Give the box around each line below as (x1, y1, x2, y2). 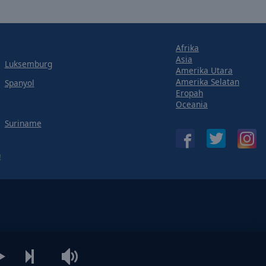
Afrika (176, 42, 199, 53)
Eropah (176, 87, 203, 99)
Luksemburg (4, 58, 52, 69)
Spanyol (4, 77, 34, 89)
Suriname (4, 117, 42, 129)
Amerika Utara (176, 64, 233, 76)
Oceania (176, 98, 208, 110)
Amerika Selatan (176, 75, 239, 87)
